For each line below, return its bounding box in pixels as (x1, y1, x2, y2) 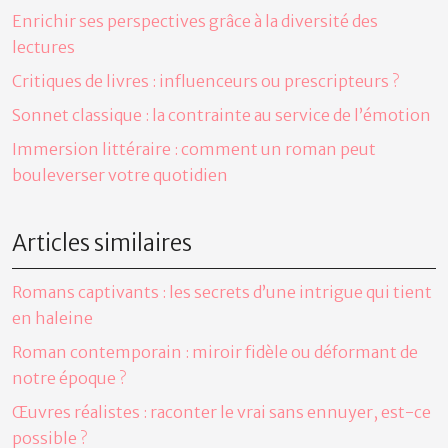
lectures (12, 36, 75, 57)
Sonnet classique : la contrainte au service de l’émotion (12, 104, 431, 125)
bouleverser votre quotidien (12, 164, 228, 185)
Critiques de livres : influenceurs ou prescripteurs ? (12, 70, 399, 91)
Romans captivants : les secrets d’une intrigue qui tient (12, 281, 432, 302)
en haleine (12, 307, 93, 328)
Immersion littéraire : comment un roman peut (12, 138, 376, 159)
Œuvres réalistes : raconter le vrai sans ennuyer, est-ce (12, 401, 431, 422)
